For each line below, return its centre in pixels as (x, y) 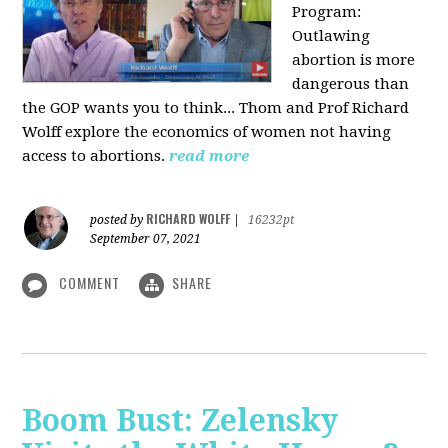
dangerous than (351, 84)
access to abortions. (96, 156)
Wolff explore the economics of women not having (207, 132)
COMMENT (90, 283)
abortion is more (354, 60)
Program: (327, 12)
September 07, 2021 (146, 239)
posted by (118, 220)
